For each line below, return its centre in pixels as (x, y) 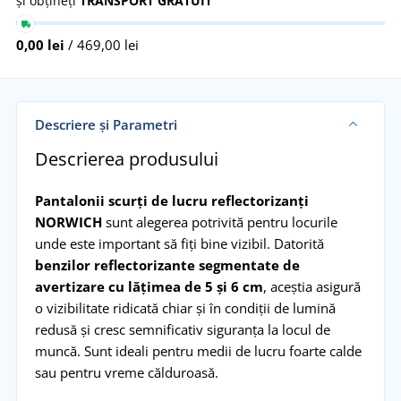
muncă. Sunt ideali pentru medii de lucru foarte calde (198, 350)
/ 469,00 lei (102, 44)
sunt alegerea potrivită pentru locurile (219, 222)
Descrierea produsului (126, 158)
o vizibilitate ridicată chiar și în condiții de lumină (185, 307)
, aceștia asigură (311, 286)
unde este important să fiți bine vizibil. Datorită (179, 243)
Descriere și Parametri (106, 124)
